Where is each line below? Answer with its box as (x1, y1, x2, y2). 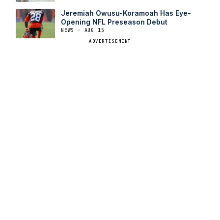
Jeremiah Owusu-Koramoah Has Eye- (61, 9, 191, 18)
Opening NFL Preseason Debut (61, 18, 167, 27)
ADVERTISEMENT (88, 38, 132, 45)
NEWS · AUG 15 (61, 27, 105, 34)
